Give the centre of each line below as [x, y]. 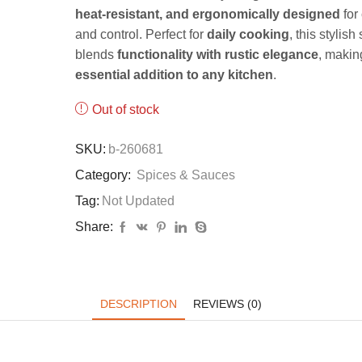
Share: [94, 227]
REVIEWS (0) [227, 304]
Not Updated [138, 201]
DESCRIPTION [139, 304]
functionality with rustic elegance [217, 55]
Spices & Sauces [185, 175]
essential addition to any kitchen [174, 75]
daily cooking [248, 35]
